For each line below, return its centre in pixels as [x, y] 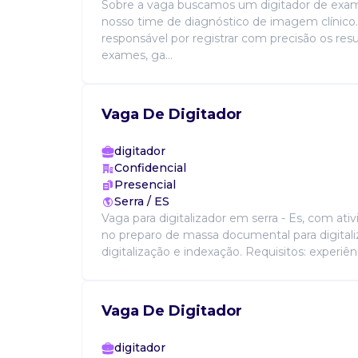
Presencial [145, 185]
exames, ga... [137, 55]
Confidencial [150, 168]
